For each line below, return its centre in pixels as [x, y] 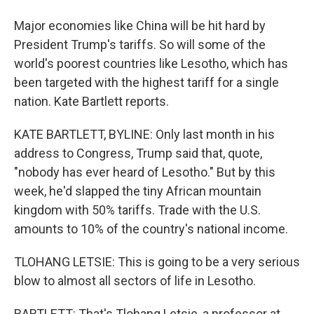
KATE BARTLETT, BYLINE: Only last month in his [144, 134]
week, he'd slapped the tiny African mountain [138, 191]
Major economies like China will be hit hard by [140, 26]
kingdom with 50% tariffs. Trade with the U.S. [137, 210]
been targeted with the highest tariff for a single [146, 82]
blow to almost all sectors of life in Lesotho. [135, 281]
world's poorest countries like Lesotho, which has [151, 63]
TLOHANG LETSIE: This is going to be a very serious [157, 262]
